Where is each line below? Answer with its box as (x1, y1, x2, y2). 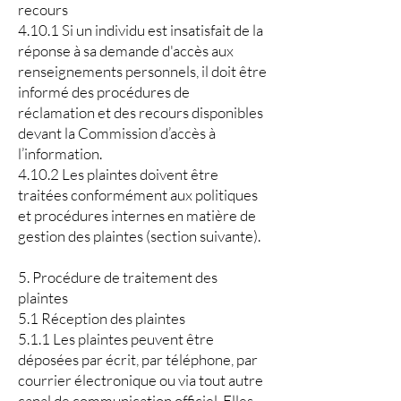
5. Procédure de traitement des (18, 268, 218, 286)
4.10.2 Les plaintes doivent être (18, 165, 218, 183)
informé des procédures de (18, 82, 190, 101)
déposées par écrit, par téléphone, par (18, 350, 258, 369)
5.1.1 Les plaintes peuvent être (18, 329, 214, 348)
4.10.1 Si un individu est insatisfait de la (18, 21, 263, 39)
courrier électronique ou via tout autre (18, 371, 263, 389)
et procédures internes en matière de (18, 206, 256, 225)
